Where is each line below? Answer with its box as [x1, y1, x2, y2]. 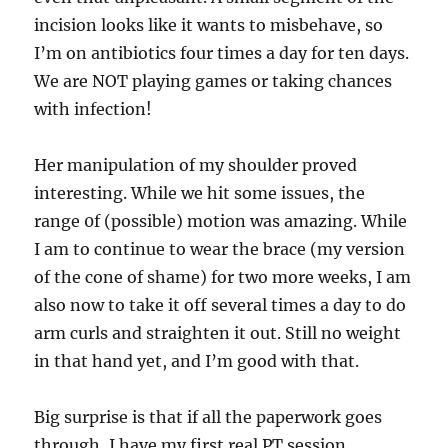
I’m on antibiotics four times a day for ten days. [34, 43, 410, 64]
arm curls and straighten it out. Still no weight [34, 323, 402, 344]
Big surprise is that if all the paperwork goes [34, 407, 383, 428]
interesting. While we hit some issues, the [34, 183, 366, 204]
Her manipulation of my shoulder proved [34, 155, 358, 176]
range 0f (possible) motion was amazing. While [34, 211, 408, 232]
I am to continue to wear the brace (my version [34, 239, 406, 260]
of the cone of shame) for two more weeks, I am [34, 267, 412, 288]
